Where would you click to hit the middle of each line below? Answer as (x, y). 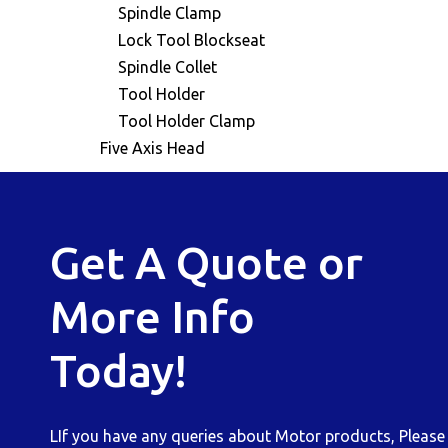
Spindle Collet (167, 67)
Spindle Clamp (169, 13)
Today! (118, 370)
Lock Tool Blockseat (191, 40)
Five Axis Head (152, 148)
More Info (152, 316)
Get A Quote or (206, 262)
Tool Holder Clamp (186, 121)
